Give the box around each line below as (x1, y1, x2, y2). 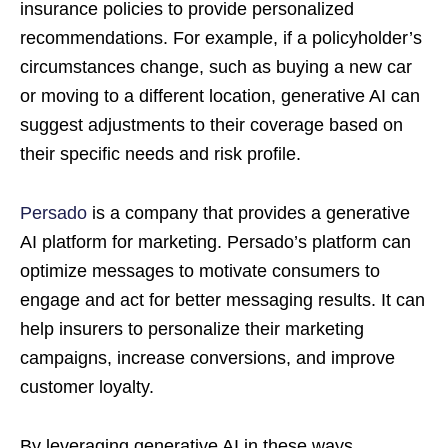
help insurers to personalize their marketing (20, 318, 364, 339)
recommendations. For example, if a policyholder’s (20, 27, 422, 48)
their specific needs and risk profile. (20, 143, 306, 164)
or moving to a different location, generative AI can (20, 85, 420, 106)
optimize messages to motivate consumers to (20, 260, 380, 281)
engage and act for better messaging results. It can (20, 289, 425, 310)
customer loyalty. (20, 376, 154, 397)
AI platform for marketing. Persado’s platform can (20, 231, 411, 252)
